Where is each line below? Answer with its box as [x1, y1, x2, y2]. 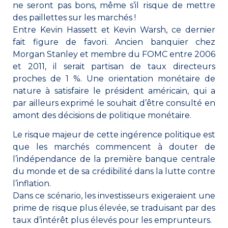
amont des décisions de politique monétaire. [13, 110, 191, 120]
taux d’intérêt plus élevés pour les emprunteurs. [13, 215, 212, 225]
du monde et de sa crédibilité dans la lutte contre [13, 166, 215, 177]
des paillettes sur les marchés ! [13, 12, 136, 22]
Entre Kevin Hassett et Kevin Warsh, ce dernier [13, 24, 215, 35]
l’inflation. [13, 179, 51, 189]
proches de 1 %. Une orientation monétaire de [13, 73, 215, 83]
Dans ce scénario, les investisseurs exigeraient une [13, 191, 215, 201]
